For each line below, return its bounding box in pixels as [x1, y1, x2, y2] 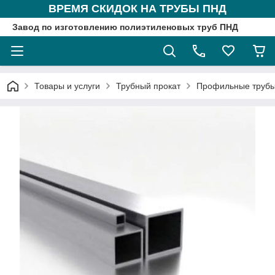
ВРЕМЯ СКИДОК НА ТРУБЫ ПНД [48, 2, 227, 15]
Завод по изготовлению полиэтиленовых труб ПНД [12, 22, 238, 32]
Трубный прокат [116, 81, 180, 91]
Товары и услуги [34, 81, 100, 91]
